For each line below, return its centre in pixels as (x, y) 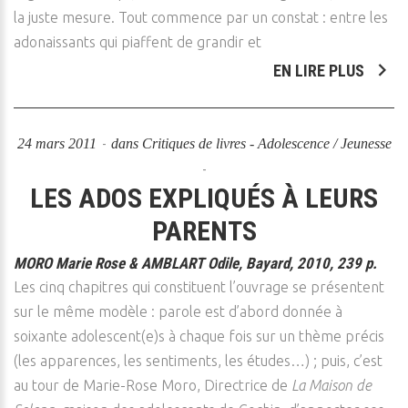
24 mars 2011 (58, 143)
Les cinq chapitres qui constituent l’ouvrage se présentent (199, 287)
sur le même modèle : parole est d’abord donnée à (178, 311)
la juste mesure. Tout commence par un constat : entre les (201, 17)
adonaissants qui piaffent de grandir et (138, 42)
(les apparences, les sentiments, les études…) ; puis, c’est (198, 361)
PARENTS (204, 231)
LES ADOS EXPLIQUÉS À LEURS (204, 198)
